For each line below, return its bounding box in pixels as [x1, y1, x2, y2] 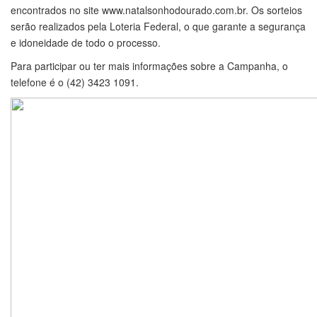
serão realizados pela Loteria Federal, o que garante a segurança [11, 19, 306, 33]
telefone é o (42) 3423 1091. [11, 75, 139, 89]
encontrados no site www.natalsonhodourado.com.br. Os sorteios [11, 3, 302, 17]
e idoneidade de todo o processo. [11, 35, 161, 50]
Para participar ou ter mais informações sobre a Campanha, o [11, 59, 288, 73]
